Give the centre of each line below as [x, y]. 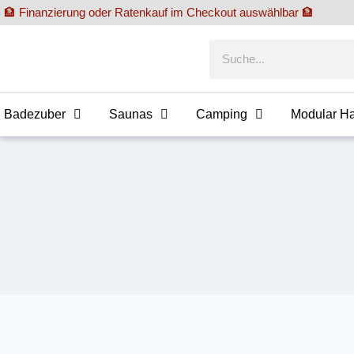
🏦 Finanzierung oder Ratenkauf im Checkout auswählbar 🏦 [159, 13]
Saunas [131, 114]
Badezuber [35, 114]
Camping [222, 114]
